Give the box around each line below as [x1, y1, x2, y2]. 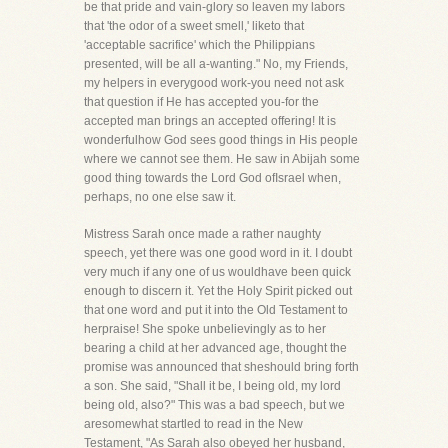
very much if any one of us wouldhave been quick [84, 265, 351, 279]
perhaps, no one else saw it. [84, 190, 236, 204]
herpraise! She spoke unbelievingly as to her [84, 322, 326, 336]
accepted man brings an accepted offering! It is [84, 114, 336, 128]
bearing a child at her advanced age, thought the [84, 341, 347, 355]
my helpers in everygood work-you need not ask [84, 76, 344, 90]
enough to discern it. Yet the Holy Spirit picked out [84, 284, 352, 298]
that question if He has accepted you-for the [84, 95, 319, 109]
